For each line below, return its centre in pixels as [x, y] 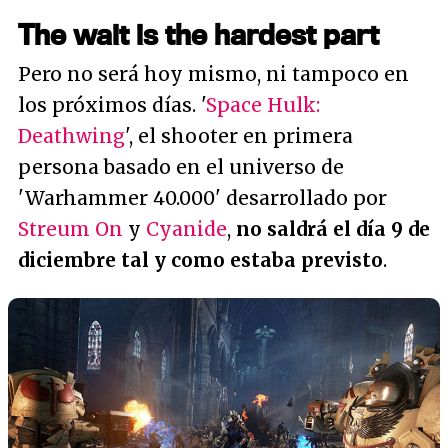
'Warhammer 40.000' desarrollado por [202, 198]
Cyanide [186, 229]
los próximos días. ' [112, 105]
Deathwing [71, 136]
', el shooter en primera [239, 136]
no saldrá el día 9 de [333, 229]
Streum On [70, 229]
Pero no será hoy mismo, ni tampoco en [213, 74]
